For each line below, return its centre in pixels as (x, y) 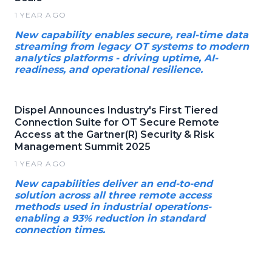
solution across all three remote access (113, 195)
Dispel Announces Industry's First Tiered (116, 110)
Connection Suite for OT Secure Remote (117, 122)
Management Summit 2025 (83, 146)
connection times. (60, 229)
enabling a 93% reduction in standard (110, 218)
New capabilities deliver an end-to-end (114, 183)
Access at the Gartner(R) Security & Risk (114, 134)
